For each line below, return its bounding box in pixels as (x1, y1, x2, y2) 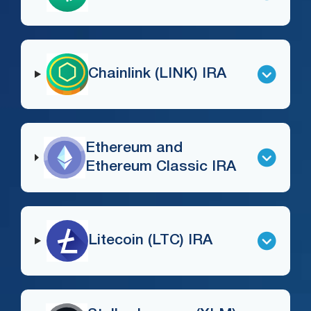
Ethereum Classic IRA (85, 160, 237, 174)
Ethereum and (85, 141, 183, 155)
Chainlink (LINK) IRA (87, 67, 226, 81)
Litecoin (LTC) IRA (87, 234, 212, 248)
